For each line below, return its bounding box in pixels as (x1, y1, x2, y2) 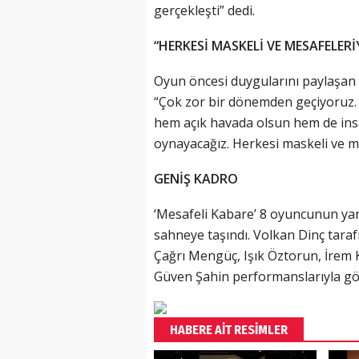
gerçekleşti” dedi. (154, 2, 255, 20)
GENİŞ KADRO (154, 170, 238, 188)
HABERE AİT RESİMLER (170, 322, 288, 338)
